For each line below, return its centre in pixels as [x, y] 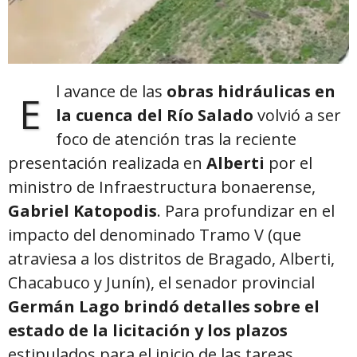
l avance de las [111, 91]
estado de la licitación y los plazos [148, 330]
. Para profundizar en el [246, 210]
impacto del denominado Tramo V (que [155, 234]
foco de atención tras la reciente [176, 139]
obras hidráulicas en [251, 91]
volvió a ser [297, 115]
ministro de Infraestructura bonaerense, [162, 186]
